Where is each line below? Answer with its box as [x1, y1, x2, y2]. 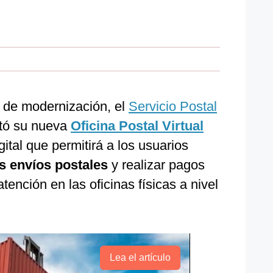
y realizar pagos [108, 157, 205, 172]
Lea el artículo [109, 252, 171, 263]
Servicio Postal [129, 99, 217, 114]
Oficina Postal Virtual [71, 118, 204, 133]
